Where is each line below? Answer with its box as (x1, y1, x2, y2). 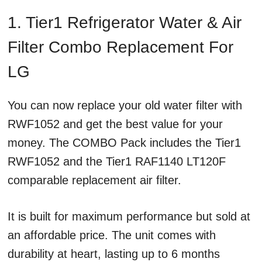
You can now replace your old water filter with (8, 99, 242, 112)
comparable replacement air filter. (8, 174, 181, 187)
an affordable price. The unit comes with (8, 229, 216, 242)
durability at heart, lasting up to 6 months (8, 247, 220, 260)
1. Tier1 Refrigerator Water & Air (8, 13, 242, 32)
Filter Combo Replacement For (8, 38, 233, 56)
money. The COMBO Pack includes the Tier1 (8, 136, 241, 149)
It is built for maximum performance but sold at (8, 210, 250, 223)
